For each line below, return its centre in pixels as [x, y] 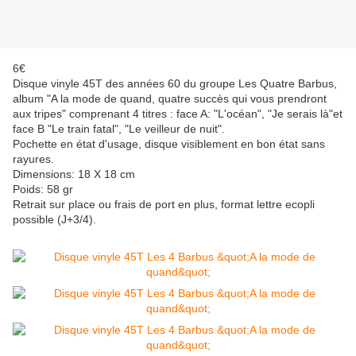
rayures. [33, 159]
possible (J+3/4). [54, 220]
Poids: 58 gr [43, 190]
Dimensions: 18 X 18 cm [74, 174]
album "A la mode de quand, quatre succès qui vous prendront [170, 99]
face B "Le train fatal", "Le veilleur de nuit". [119, 129]
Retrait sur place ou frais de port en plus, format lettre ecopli [164, 205]
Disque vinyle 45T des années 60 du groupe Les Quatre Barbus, [175, 84]
